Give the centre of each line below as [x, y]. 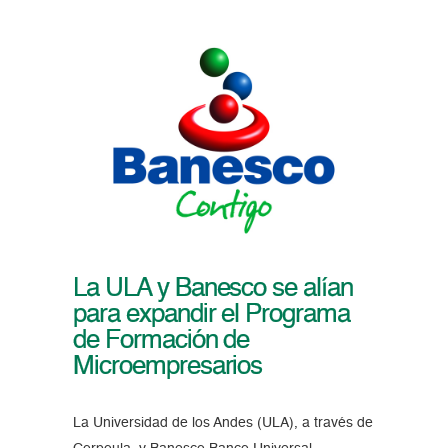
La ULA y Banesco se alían [212, 288]
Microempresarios [167, 366]
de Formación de [161, 340]
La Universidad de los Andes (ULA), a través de [222, 422]
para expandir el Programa [211, 314]
